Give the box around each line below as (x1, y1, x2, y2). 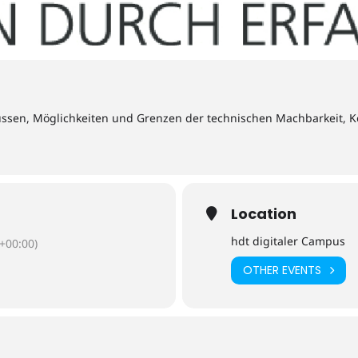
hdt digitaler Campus (231, 233, 345, 249)
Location (231, 203, 296, 224)
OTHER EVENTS (243, 262, 321, 279)
